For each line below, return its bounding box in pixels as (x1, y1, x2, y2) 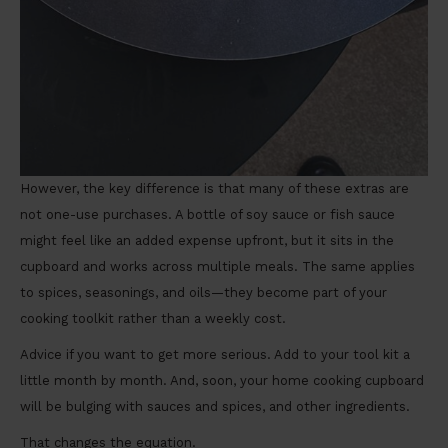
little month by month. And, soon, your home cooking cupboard (20, 373, 424, 389)
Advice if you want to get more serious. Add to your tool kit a (20, 347, 410, 363)
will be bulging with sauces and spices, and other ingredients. (20, 399, 410, 415)
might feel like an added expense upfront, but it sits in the (20, 233, 394, 249)
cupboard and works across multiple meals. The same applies (20, 259, 415, 275)
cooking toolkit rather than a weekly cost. (20, 311, 286, 327)
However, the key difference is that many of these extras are (20, 181, 409, 197)
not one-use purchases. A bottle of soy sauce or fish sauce (20, 207, 395, 223)
